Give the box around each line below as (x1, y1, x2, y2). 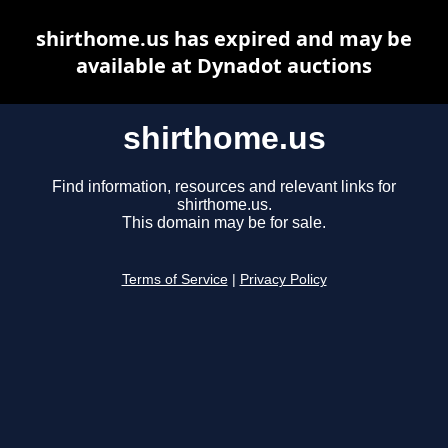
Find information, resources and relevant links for (52, 178, 396, 196)
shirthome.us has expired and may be (36, 25, 412, 52)
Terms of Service (121, 272, 228, 288)
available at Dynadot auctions (76, 52, 372, 79)
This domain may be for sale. (122, 214, 326, 232)
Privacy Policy (239, 272, 327, 288)
